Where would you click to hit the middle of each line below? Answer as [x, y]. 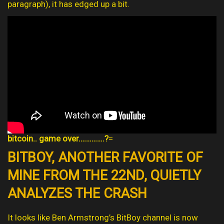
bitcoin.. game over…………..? [58, 139]
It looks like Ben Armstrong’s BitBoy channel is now [103, 218]
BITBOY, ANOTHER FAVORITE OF [105, 158]
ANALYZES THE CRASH [77, 194]
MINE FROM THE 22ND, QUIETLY [104, 176]
